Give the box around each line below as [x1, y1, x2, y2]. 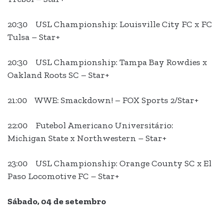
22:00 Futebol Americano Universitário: [7, 120, 173, 131]
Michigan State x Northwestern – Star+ [7, 133, 166, 144]
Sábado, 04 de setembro [7, 196, 106, 207]
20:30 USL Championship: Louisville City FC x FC [7, 19, 212, 30]
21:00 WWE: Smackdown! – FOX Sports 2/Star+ [7, 95, 198, 106]
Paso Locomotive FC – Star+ [7, 171, 119, 182]
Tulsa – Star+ [7, 32, 60, 43]
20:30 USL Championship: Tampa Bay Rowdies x [7, 57, 207, 68]
